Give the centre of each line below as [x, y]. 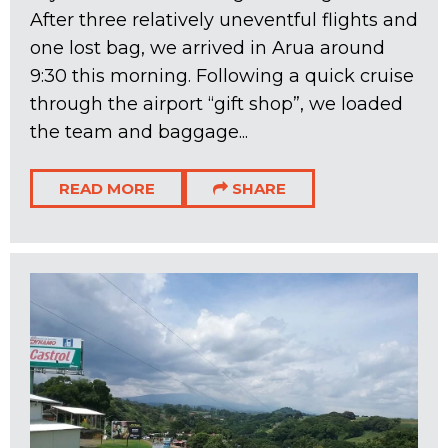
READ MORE [107, 189]
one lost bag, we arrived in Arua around [207, 48]
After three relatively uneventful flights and [224, 20]
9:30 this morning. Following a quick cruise [222, 76]
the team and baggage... [139, 132]
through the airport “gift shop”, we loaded [216, 104]
